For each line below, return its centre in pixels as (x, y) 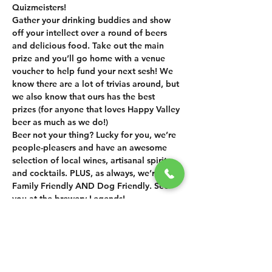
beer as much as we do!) (61, 122)
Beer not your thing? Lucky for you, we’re (95, 135)
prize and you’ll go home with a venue (90, 58)
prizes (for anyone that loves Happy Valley (97, 109)
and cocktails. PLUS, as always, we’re (87, 173)
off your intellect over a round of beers (91, 33)
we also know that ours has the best (85, 97)
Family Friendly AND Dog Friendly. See (92, 186)
